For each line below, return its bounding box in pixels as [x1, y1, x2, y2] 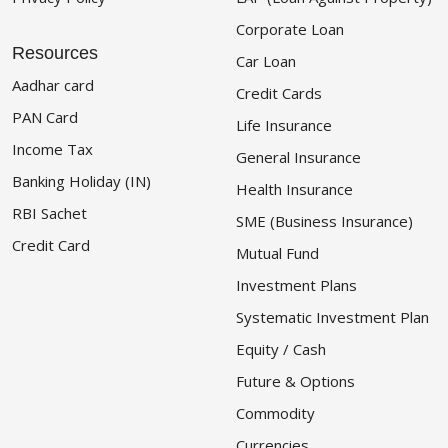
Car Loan [236, 51, 296, 72]
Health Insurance [236, 179, 353, 200]
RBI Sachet [12, 203, 87, 224]
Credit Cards [236, 83, 322, 104]
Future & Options [236, 371, 355, 392]
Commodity [236, 403, 315, 424]
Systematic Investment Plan [236, 307, 429, 328]
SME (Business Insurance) [236, 211, 413, 232]
